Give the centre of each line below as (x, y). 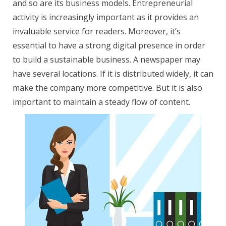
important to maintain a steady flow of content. (101, 102)
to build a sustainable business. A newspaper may (106, 60)
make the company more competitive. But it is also (107, 88)
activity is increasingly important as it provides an (106, 17)
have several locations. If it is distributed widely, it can (113, 74)
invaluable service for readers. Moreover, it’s (97, 31)
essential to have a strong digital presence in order (109, 45)
